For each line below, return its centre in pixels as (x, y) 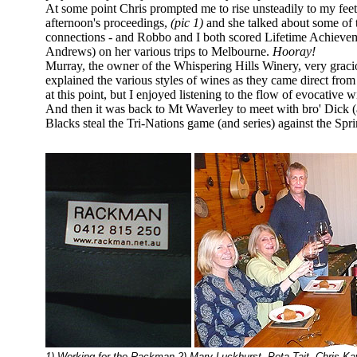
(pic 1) (187, 23)
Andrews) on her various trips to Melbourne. (159, 51)
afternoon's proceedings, (108, 23)
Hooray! (294, 51)
